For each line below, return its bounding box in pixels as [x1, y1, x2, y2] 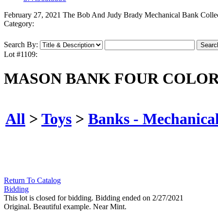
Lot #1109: [4, 50, 37, 59]
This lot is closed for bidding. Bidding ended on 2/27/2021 [4, 194, 183, 202]
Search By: [4, 40, 38, 49]
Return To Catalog [4, 176, 61, 185]
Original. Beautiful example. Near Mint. [4, 202, 127, 211]
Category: [4, 19, 34, 28]
